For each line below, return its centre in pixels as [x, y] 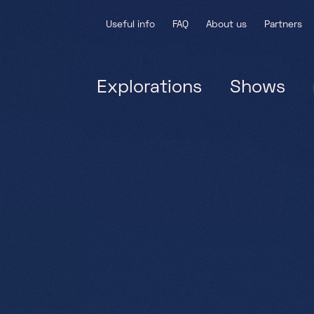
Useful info [130, 25]
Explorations [149, 88]
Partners [283, 25]
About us [226, 25]
